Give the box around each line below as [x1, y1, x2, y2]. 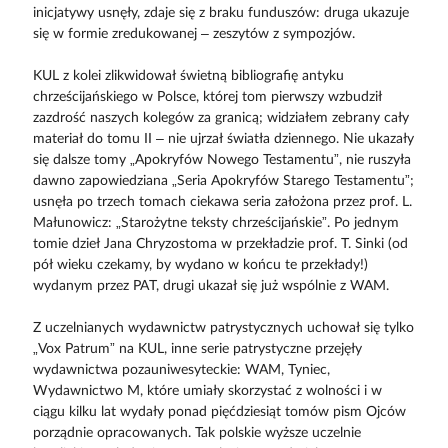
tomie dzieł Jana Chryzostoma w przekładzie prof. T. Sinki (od [32, 237, 408, 252]
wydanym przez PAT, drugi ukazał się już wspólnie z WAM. [32, 279, 389, 294]
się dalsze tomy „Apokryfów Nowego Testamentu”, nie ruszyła [32, 153, 411, 168]
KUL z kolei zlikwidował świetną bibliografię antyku [32, 69, 344, 84]
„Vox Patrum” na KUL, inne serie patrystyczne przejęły [32, 342, 362, 357]
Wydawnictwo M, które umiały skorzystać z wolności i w [32, 384, 382, 399]
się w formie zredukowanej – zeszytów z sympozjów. [32, 27, 355, 42]
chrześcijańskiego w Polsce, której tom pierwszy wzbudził [32, 90, 382, 105]
